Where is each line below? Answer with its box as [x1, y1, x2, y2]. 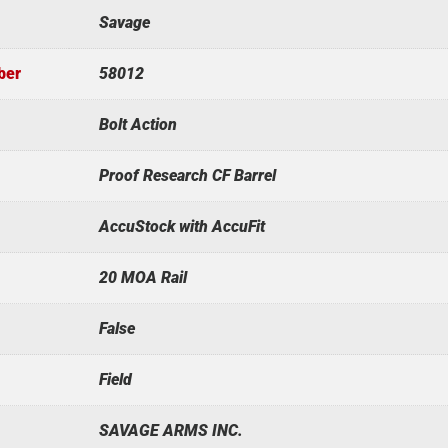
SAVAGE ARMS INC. [98, 420, 243, 440]
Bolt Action [98, 114, 177, 134]
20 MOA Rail [98, 267, 187, 287]
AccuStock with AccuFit [98, 216, 265, 236]
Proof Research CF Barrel [98, 165, 276, 185]
